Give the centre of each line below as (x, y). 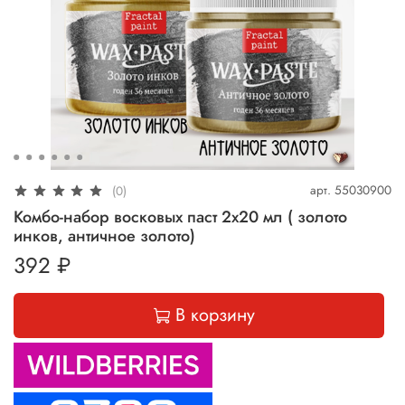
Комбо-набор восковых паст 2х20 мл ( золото (180, 217)
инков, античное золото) (104, 235)
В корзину (215, 315)
